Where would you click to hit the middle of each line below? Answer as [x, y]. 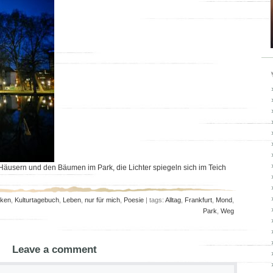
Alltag [173, 200]
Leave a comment [54, 250]
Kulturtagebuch [37, 200]
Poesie [134, 200]
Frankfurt [198, 200]
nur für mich [102, 200]
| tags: [154, 200]
